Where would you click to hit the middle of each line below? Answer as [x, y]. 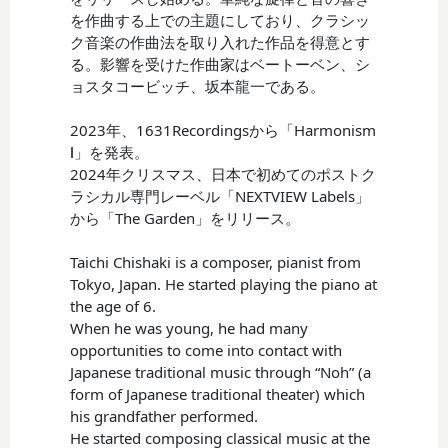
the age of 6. [113, 305]
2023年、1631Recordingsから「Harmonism [223, 129]
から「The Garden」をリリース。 [185, 217]
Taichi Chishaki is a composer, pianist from [216, 261]
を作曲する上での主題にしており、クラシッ [220, 19]
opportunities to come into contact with [206, 349]
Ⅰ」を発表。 [110, 151]
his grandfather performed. [164, 415]
